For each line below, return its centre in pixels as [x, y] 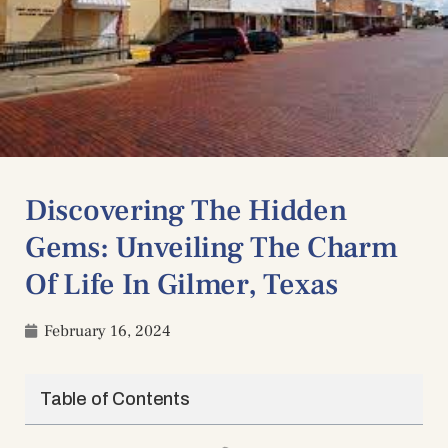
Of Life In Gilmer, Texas [181, 285]
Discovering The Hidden [186, 211]
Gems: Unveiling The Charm [211, 248]
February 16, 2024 [107, 331]
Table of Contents [115, 399]
